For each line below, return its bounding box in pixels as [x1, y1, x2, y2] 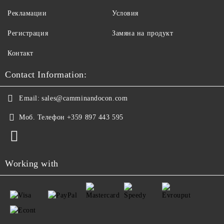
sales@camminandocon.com [41, 94, 128, 102]
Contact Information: [5, 69, 87, 79]
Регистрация [7, 29, 48, 37]
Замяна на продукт [112, 29, 173, 37]
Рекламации [7, 9, 47, 17]
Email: [19, 94, 40, 102]
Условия [112, 9, 138, 17]
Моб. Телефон [19, 113, 65, 121]
